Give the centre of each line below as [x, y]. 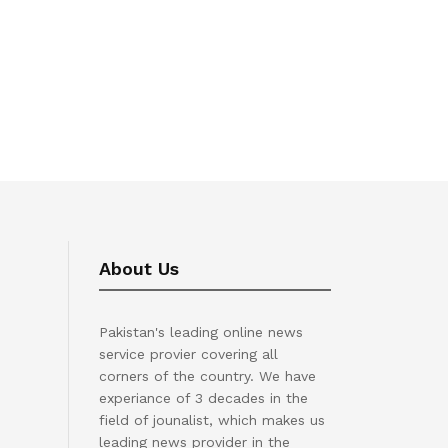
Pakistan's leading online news [200, 332]
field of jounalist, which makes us [211, 420]
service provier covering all [188, 354]
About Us [138, 268]
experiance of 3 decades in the [203, 398]
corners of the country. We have [207, 376]
